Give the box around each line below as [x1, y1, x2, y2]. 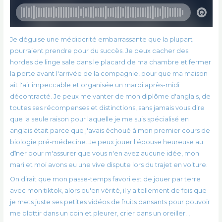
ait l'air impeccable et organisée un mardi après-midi [9, 81, 179, 89]
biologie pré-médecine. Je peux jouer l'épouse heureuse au [9, 138, 203, 146]
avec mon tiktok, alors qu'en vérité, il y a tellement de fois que [9, 187, 207, 195]
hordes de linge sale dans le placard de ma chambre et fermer [9, 58, 211, 66]
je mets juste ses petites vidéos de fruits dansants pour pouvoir [9, 198, 210, 206]
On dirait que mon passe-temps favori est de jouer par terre [9, 175, 201, 183]
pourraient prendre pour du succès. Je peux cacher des [9, 47, 188, 55]
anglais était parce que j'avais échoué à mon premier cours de [9, 126, 210, 134]
